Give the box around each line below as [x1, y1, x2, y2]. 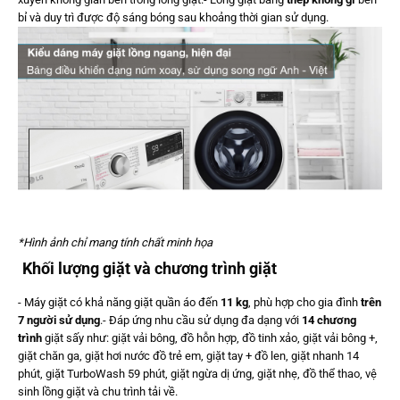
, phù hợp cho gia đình [248, 295, 361, 309]
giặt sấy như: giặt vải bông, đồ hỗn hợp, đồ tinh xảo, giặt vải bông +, [42, 330, 378, 345]
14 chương [302, 312, 356, 327]
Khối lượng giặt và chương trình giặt [22, 258, 277, 278]
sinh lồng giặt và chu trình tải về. [18, 384, 178, 398]
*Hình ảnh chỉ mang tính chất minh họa [18, 235, 212, 249]
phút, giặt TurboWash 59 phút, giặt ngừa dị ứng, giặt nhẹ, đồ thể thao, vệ [18, 366, 377, 380]
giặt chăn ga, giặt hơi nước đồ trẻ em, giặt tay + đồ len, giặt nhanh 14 [18, 348, 359, 362]
